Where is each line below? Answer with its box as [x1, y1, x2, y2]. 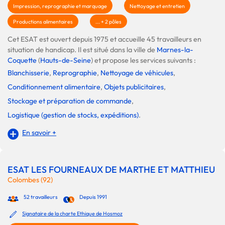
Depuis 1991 [79, 193, 107, 200]
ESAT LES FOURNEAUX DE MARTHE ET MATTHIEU [8, 163, 215, 175]
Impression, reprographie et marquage [13, 3, 107, 10]
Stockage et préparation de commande [8, 96, 132, 106]
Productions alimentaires [13, 18, 73, 26]
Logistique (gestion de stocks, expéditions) [8, 110, 139, 120]
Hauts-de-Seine [40, 56, 91, 65]
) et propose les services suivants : [91, 56, 196, 65]
